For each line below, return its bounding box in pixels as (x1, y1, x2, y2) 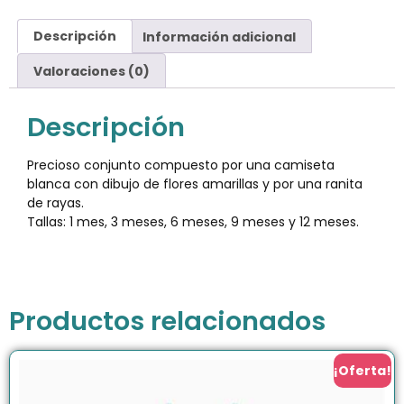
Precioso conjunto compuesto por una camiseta (27, 155, 335, 174)
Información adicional (142, 27, 297, 46)
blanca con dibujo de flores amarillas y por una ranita (27, 174, 363, 193)
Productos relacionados (9, 303, 326, 340)
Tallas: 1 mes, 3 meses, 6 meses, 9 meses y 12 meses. (27, 212, 359, 231)
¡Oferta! (334, 362, 391, 381)
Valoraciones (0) (32, 61, 150, 80)
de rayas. (27, 193, 84, 212)
